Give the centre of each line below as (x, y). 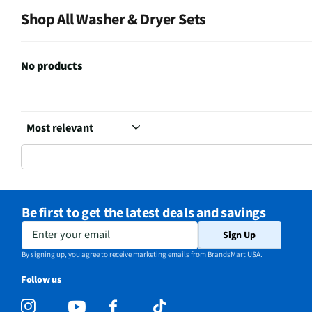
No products (52, 66)
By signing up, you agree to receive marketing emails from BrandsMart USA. (142, 255)
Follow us (41, 280)
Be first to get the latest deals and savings (144, 213)
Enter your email (62, 233)
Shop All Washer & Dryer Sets (114, 20)
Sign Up (240, 236)
